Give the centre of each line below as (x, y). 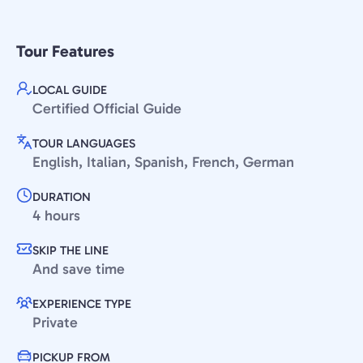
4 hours (56, 216)
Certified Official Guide (107, 109)
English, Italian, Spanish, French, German (163, 162)
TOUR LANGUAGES (84, 143)
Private (55, 322)
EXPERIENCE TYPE (82, 304)
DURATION (62, 197)
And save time (79, 269)
